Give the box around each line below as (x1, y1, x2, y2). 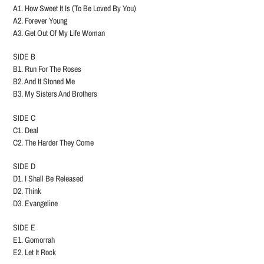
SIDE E (13, 222, 35, 233)
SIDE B (13, 51, 35, 62)
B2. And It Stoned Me (13, 76, 75, 87)
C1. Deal (13, 124, 38, 136)
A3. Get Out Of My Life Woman (13, 27, 105, 38)
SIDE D (13, 161, 35, 172)
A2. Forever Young (13, 15, 67, 26)
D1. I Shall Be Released (13, 173, 83, 184)
